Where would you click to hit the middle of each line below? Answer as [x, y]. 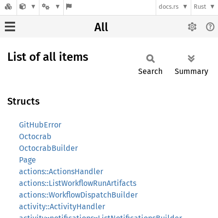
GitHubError [40, 125]
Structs [24, 101]
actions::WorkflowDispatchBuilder [78, 195]
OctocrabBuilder [48, 148]
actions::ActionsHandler [61, 172]
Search [150, 71]
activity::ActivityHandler [62, 207]
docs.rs [169, 7]
